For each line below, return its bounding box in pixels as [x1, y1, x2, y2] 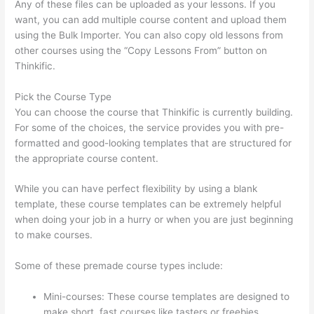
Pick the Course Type [15, 90, 112, 102]
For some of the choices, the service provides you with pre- [15, 121, 285, 133]
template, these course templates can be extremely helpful [15, 198, 282, 210]
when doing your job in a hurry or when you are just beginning [15, 214, 294, 226]
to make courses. [15, 229, 93, 241]
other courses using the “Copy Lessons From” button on [15, 44, 268, 56]
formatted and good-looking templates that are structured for [15, 137, 292, 149]
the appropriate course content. [15, 152, 159, 164]
